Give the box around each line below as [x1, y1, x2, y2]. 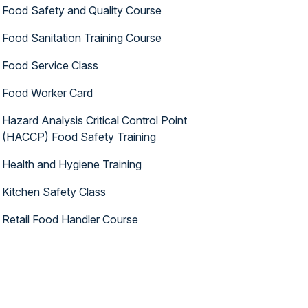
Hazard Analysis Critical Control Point [2, 113, 188, 127]
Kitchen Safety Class [2, 185, 107, 199]
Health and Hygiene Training [2, 157, 142, 171]
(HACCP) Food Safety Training [2, 130, 157, 144]
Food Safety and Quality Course [2, 3, 162, 17]
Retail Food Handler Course [2, 212, 139, 226]
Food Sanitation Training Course [2, 31, 162, 45]
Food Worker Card [2, 86, 93, 100]
